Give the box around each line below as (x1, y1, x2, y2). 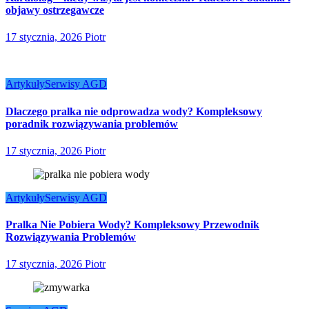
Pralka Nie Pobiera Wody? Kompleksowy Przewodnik (6, 219, 259, 231)
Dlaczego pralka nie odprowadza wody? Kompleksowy (6, 105, 262, 117)
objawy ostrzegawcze (6, 4, 104, 16)
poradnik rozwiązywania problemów (6, 117, 178, 130)
